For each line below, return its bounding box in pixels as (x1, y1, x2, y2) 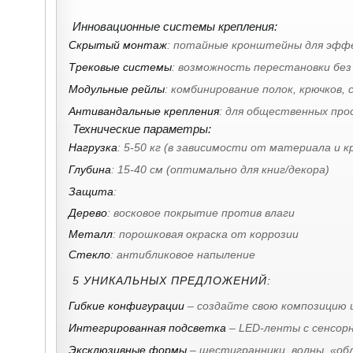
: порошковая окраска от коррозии (113, 227, 299, 240)
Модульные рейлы (69, 82, 165, 95)
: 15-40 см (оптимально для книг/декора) (111, 162, 329, 176)
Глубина (69, 162, 111, 176)
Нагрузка (69, 140, 117, 154)
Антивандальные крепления (69, 104, 219, 117)
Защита (69, 184, 113, 198)
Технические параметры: (72, 121, 211, 136)
